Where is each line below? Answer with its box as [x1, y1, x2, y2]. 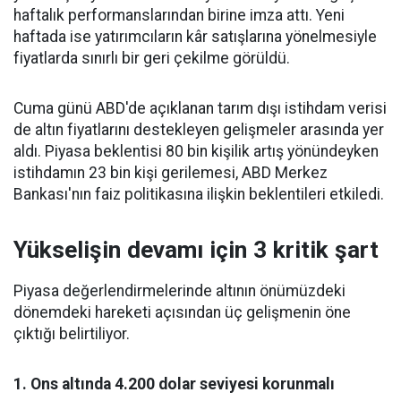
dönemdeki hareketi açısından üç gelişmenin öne [13, 303, 351, 321]
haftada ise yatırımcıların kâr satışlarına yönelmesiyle [13, 28, 377, 46]
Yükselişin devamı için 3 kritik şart [13, 236, 379, 263]
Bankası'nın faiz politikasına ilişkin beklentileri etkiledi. [13, 185, 384, 203]
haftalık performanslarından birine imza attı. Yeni [13, 6, 345, 24]
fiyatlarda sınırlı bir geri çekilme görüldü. [13, 49, 290, 67]
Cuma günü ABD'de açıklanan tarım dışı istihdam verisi [13, 99, 387, 117]
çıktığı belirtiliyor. [13, 325, 130, 343]
